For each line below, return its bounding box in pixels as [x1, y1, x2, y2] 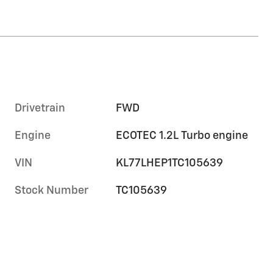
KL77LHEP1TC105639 [116, 158, 224, 169]
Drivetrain [15, 103, 65, 115]
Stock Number [15, 185, 88, 197]
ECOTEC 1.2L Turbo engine [116, 130, 249, 142]
